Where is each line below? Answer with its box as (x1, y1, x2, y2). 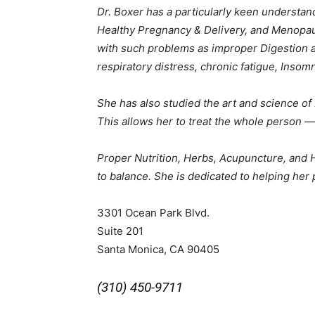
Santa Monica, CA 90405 (97, 242, 219, 256)
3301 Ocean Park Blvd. (97, 205, 210, 219)
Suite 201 (97, 224, 143, 238)
